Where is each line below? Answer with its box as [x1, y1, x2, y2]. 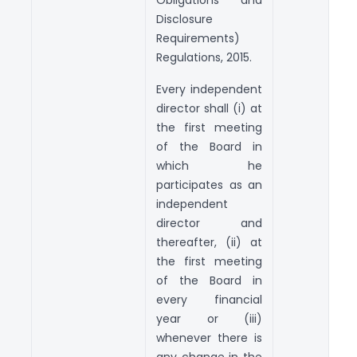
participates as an [156, 176, 262, 193]
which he [156, 157, 262, 174]
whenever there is [156, 329, 262, 346]
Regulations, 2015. [156, 49, 252, 65]
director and [156, 214, 262, 231]
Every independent [156, 80, 262, 97]
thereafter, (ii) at [156, 233, 262, 250]
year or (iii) [156, 310, 262, 327]
